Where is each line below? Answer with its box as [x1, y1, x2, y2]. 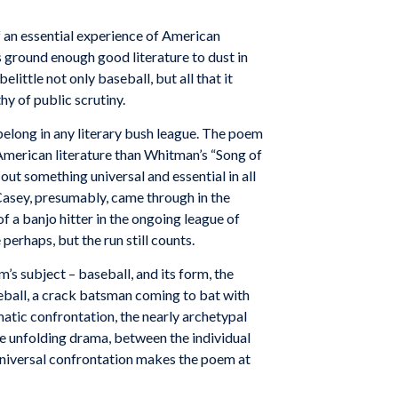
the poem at [179, 349, 251, 367]
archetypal [182, 306, 247, 324]
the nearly [120, 306, 182, 324]
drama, [69, 328, 114, 346]
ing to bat [162, 285, 220, 303]
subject [20, 264, 66, 282]
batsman [79, 285, 132, 303]
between [114, 328, 167, 346]
